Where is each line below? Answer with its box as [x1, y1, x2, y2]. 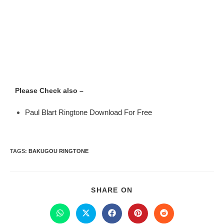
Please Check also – [15, 86, 83, 94]
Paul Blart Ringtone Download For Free [25, 108, 152, 116]
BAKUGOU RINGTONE [28, 148, 88, 154]
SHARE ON [91, 186, 133, 194]
